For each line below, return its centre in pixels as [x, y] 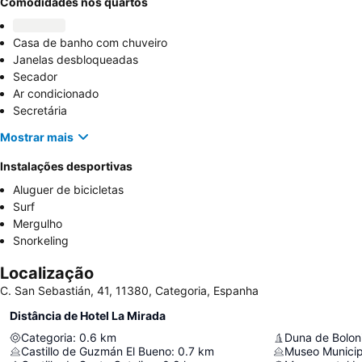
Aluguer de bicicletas [68, 189]
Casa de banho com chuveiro [90, 42]
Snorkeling [41, 240]
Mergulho [38, 223]
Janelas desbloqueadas [76, 59]
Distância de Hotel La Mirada [88, 316]
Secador [35, 76]
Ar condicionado [56, 93]
